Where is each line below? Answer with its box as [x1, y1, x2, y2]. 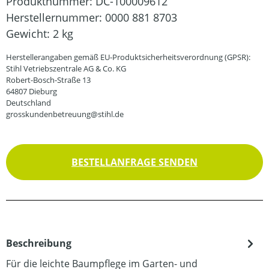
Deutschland [6, 97, 51, 108]
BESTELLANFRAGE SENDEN [71, 156, 198, 169]
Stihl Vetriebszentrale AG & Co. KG [6, 63, 126, 74]
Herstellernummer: [6, 10, 105, 25]
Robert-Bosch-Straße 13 [6, 74, 91, 85]
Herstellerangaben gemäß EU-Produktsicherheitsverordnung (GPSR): [6, 52, 250, 62]
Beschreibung [6, 237, 71, 250]
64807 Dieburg [6, 86, 57, 97]
